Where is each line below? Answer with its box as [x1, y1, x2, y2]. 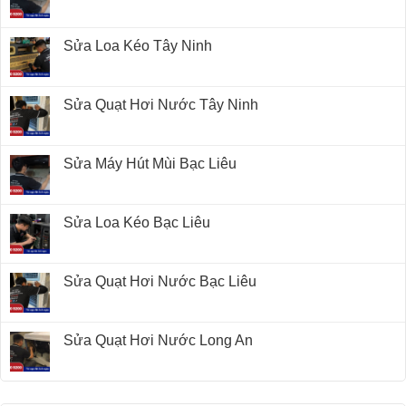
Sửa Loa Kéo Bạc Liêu [63, 215, 210, 231]
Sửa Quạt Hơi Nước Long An [63, 333, 253, 349]
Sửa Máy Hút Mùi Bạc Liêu [63, 156, 237, 172]
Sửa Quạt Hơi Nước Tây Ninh [63, 97, 258, 113]
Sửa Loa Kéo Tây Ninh [63, 38, 212, 54]
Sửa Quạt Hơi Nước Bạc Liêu [63, 274, 256, 290]
